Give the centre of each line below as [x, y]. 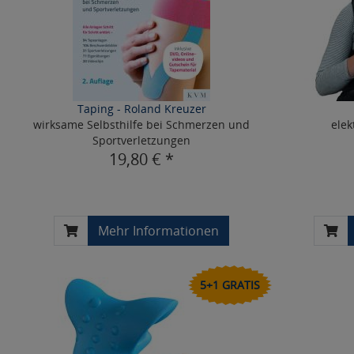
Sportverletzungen [142, 140]
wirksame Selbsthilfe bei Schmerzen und [142, 124]
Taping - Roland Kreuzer [141, 109]
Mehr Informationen [159, 231]
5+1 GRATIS [230, 285]
